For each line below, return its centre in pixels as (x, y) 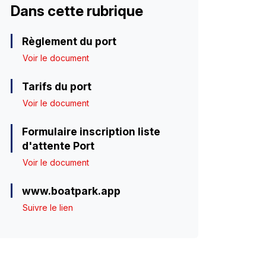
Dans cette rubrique (77, 11)
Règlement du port (69, 42)
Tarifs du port (56, 87)
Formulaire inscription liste (91, 132)
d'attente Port (58, 146)
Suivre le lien (47, 208)
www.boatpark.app (71, 191)
